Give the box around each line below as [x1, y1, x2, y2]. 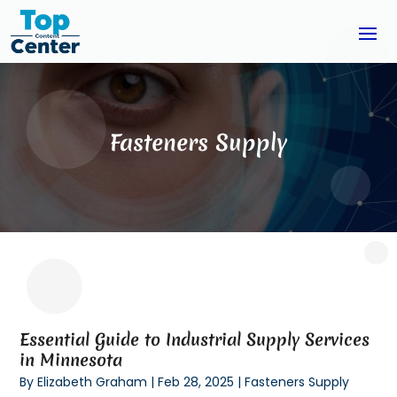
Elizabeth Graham [37, 372, 148, 391]
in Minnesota [19, 347, 123, 371]
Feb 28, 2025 [158, 372, 235, 391]
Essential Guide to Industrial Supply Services [19, 327, 370, 351]
